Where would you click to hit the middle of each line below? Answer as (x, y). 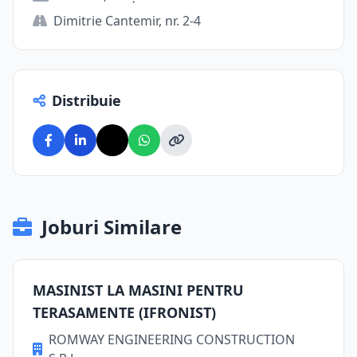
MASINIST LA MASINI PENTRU (138, 290)
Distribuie (86, 100)
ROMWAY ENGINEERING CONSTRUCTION (172, 339)
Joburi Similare (112, 227)
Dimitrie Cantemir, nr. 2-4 (127, 21)
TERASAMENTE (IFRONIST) (124, 312)
